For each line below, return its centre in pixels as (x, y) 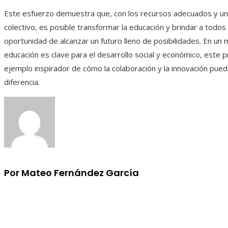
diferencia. (22, 82)
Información (34, 200)
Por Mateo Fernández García (72, 173)
